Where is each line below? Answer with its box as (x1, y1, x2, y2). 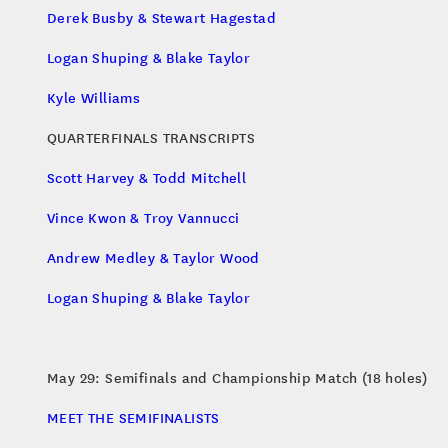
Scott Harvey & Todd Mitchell (47, 167, 247, 188)
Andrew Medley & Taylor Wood (47, 247, 260, 268)
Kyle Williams (47, 87, 141, 108)
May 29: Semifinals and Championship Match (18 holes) (47, 367, 428, 388)
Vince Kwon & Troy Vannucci (47, 207, 240, 228)
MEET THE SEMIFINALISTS (47, 407, 220, 428)
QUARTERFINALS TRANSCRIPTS (47, 127, 255, 148)
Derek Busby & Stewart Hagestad (47, 7, 276, 28)
